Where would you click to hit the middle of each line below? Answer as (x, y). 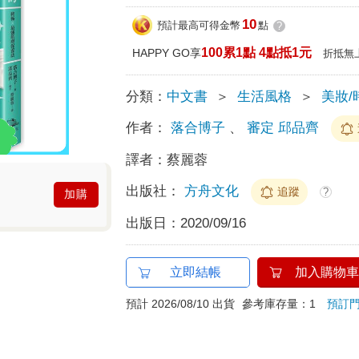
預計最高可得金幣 (199, 26)
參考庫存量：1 (285, 303)
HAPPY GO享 (167, 52)
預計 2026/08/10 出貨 (181, 303)
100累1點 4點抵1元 (257, 52)
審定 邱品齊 (283, 127)
